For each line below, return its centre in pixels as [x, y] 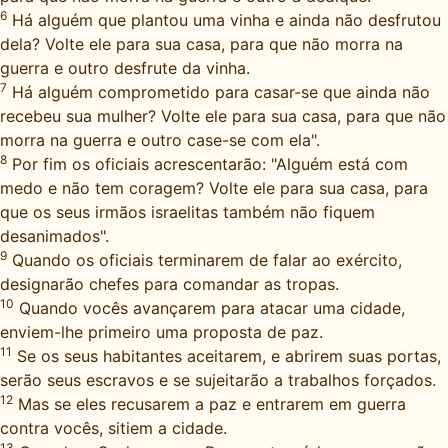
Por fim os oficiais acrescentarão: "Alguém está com [207, 164]
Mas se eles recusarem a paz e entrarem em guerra [209, 404]
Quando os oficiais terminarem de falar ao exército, [204, 260]
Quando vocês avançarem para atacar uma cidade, [209, 308]
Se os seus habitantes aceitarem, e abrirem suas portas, [226, 356]
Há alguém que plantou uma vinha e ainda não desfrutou [224, 20]
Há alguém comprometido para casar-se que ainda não [218, 92]
